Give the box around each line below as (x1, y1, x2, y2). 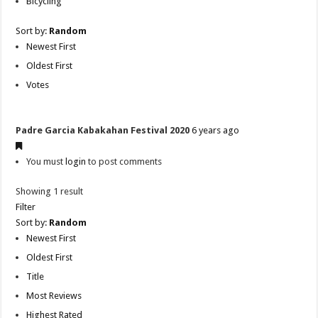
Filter (16, 202, 36, 213)
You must (26, 156, 66, 168)
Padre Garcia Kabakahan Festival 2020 (16, 125, 190, 136)
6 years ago (192, 125, 240, 136)
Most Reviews (26, 290, 82, 302)
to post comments (86, 156, 163, 168)
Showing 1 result (16, 186, 84, 197)
